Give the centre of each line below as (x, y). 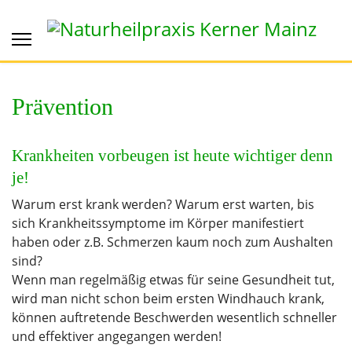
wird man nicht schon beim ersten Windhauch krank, (168, 299)
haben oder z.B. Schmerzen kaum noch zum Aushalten (172, 242)
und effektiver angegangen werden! (117, 336)
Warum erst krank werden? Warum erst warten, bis (163, 204)
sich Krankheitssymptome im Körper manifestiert (158, 223)
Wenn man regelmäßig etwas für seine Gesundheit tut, (173, 280)
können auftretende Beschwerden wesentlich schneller (174, 317)
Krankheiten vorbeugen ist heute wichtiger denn (172, 155)
